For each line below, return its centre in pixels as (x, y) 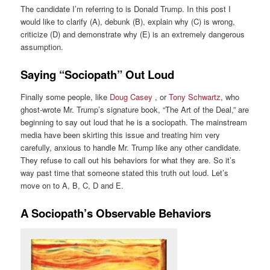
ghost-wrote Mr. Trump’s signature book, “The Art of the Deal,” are (135, 109)
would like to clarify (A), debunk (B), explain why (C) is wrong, (128, 21)
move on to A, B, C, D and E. (72, 185)
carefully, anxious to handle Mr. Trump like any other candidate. (131, 147)
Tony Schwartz (195, 96)
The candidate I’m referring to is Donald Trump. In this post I (126, 8)
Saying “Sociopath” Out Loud (98, 74)
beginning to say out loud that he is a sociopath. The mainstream (134, 122)
